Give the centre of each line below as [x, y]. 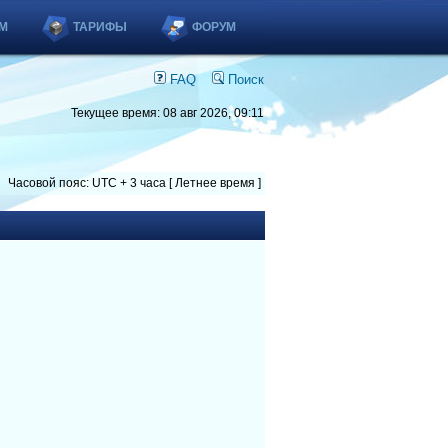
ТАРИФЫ [100, 27]
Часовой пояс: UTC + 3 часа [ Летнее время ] [134, 183]
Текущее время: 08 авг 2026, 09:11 [167, 113]
